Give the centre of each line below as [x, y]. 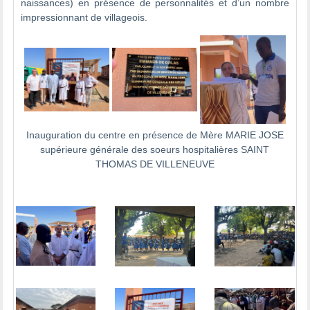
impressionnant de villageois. [86, 17]
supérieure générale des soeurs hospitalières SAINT [155, 149]
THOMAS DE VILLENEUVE [155, 164]
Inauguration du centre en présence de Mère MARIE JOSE [155, 135]
